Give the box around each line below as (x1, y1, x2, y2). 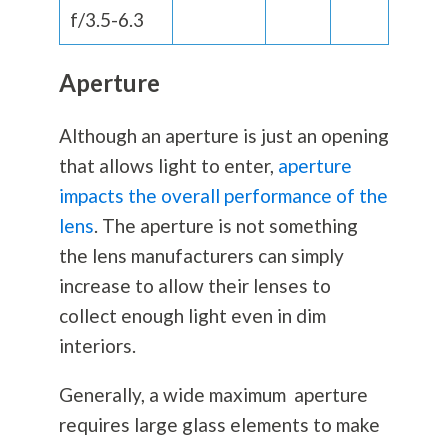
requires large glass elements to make (58, 413, 380, 437)
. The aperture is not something (93, 214, 358, 238)
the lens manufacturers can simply (58, 244, 344, 268)
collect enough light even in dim (58, 304, 326, 328)
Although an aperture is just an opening (58, 124, 389, 148)
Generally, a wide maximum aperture (58, 383, 368, 407)
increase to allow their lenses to (58, 274, 331, 298)
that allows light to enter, (58, 154, 278, 178)
